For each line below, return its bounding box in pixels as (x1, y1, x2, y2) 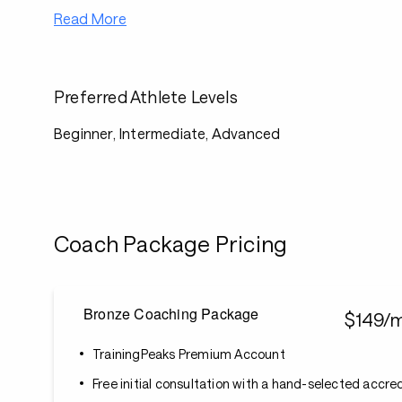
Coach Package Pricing (54, 231, 288, 257)
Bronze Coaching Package (83, 303, 259, 324)
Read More (54, 10, 127, 27)
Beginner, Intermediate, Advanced (54, 125, 281, 142)
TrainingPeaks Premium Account (92, 346, 285, 362)
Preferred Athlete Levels (54, 87, 238, 107)
